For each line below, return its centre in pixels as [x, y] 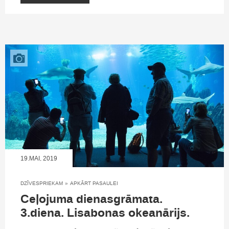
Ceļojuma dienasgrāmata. [91, 200]
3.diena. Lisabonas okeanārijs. [105, 213]
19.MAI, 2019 [39, 159]
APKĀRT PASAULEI [94, 184]
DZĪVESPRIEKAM [42, 184]
